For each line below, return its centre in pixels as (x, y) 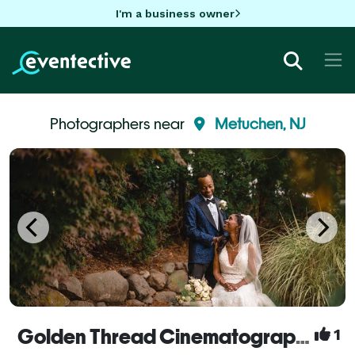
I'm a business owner (175, 13)
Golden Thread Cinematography (303, 336)
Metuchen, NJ (260, 123)
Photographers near (119, 123)
